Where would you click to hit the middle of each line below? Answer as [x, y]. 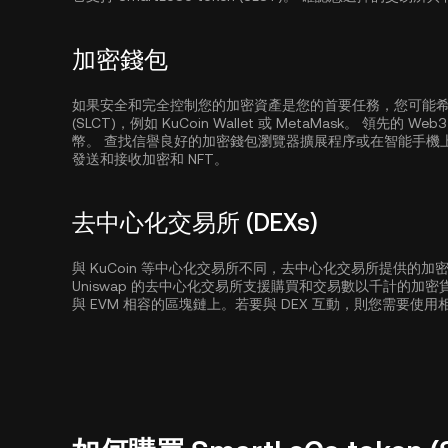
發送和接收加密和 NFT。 [150, 159]
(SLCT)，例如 [117, 123]
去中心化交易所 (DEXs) [195, 223]
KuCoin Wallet [208, 123]
